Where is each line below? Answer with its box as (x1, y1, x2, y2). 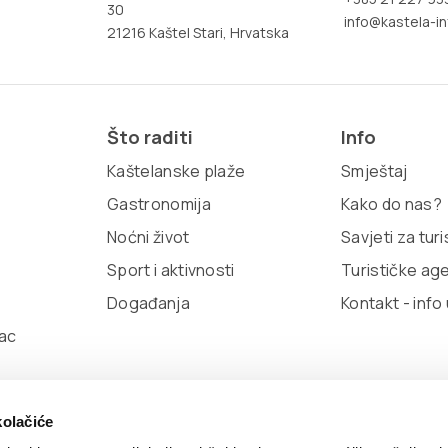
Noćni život (107, 226, 190, 248)
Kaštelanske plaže (107, 160, 246, 182)
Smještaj (341, 160, 408, 182)
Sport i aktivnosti (107, 259, 235, 281)
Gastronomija (107, 193, 211, 215)
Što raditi (107, 125, 193, 149)
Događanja (107, 292, 190, 314)
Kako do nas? (341, 193, 442, 215)
